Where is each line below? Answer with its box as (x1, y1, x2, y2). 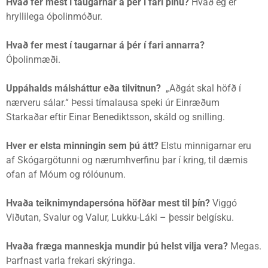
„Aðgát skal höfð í (163, 83, 241, 95)
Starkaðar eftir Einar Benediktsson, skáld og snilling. (6, 111, 231, 123)
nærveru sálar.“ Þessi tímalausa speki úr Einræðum (6, 97, 220, 109)
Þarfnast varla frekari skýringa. (6, 255, 135, 267)
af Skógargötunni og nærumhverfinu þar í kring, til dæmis (6, 154, 248, 166)
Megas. (230, 240, 261, 252)
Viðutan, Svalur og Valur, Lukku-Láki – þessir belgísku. (6, 212, 240, 224)
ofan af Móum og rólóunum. (6, 169, 126, 181)
